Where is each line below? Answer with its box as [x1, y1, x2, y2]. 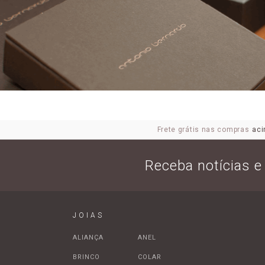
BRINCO [72, 253, 100, 261]
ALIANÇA [72, 234, 104, 242]
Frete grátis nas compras [157, 125, 250, 134]
